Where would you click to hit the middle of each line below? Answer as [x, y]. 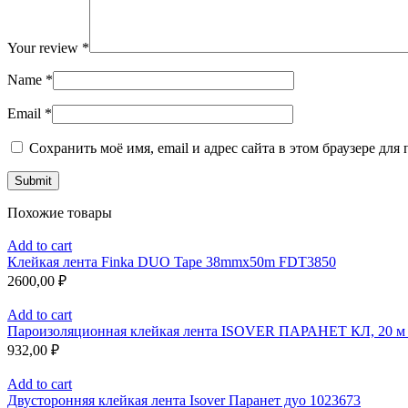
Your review [45, 48]
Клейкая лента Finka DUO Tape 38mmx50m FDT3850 [172, 262]
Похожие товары [60, 213]
